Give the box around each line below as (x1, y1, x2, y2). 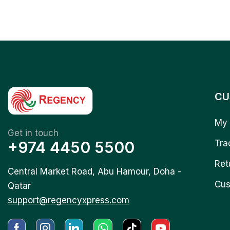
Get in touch (8, 127, 59, 138)
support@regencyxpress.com (8, 195, 129, 205)
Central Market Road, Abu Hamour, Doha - (8, 166, 181, 177)
